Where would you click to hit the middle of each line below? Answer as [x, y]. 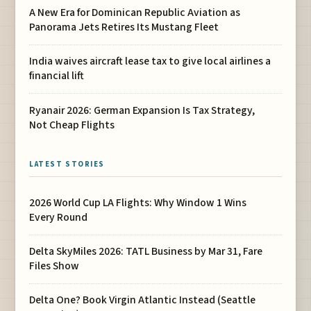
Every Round [59, 218]
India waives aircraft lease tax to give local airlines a [150, 61]
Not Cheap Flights [72, 125]
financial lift [57, 76]
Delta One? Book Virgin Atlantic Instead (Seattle [143, 300]
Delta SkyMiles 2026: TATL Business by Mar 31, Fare [146, 252]
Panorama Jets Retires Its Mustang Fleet [124, 27]
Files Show [54, 266]
